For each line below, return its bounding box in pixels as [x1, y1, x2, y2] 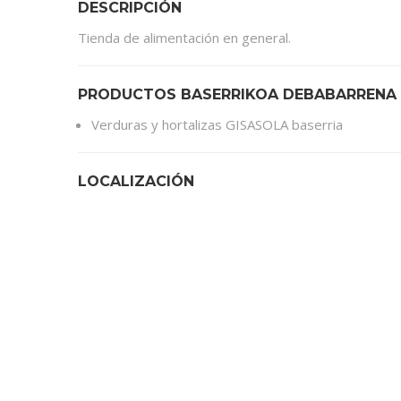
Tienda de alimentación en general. [78, 29, 291, 47]
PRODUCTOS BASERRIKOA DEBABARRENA [78, 86, 397, 103]
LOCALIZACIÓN [78, 173, 194, 190]
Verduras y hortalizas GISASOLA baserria [91, 115, 343, 133]
